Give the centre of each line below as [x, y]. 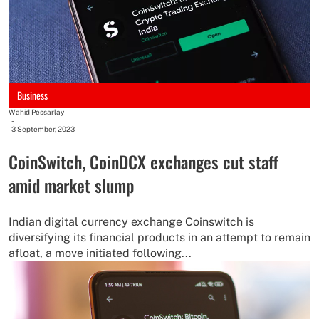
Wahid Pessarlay [36, 111]
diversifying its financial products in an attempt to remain [159, 237]
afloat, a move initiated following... [100, 253]
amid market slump [71, 185]
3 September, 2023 [43, 129]
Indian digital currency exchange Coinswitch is [131, 221]
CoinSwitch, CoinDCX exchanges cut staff [143, 161]
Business [32, 95]
